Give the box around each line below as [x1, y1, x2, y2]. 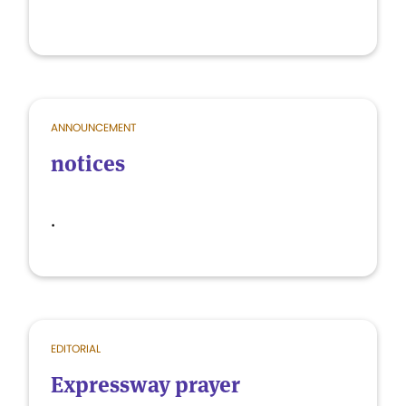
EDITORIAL [51, 341, 101, 356]
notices [51, 150, 125, 178]
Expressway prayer [51, 371, 240, 399]
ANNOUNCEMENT [51, 120, 136, 135]
